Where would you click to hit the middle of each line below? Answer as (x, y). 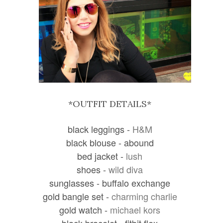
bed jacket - (102, 156)
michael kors (135, 209)
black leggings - (100, 129)
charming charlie (144, 196)
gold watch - (85, 209)
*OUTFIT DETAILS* (110, 104)
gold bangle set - (77, 196)
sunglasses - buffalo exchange (110, 182)
